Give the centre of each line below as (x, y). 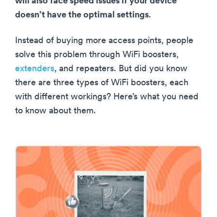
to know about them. (55, 111)
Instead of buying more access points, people (104, 41)
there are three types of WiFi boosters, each (102, 83)
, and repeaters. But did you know (121, 69)
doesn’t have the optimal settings (82, 15)
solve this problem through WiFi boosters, (97, 55)
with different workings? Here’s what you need (107, 97)
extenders (35, 69)
